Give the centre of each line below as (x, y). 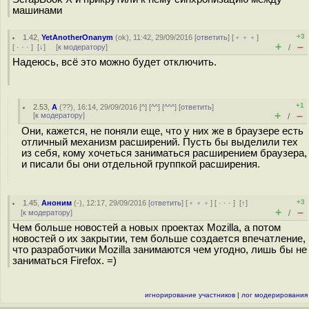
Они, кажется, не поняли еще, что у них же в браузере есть (162, 131)
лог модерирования (275, 295)
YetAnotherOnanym (78, 37)
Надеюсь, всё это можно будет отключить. (114, 62)
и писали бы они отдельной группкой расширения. (141, 164)
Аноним (57, 203)
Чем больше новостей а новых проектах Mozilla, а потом (147, 228)
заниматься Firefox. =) (64, 261)
